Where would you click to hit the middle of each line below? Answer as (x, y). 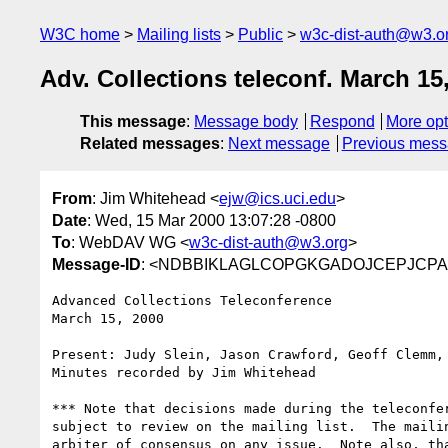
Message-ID (96, 264)
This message (133, 122)
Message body (246, 122)
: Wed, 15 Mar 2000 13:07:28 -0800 (211, 220)
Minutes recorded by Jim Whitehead (184, 372)
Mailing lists (179, 34)
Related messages (150, 144)
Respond (342, 122)
